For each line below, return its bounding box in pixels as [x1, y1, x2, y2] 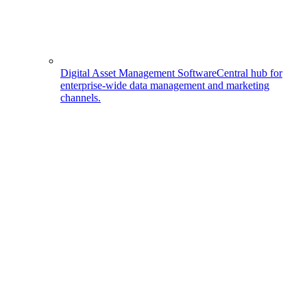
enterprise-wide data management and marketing [60, 79, 269, 91]
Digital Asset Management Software [60, 66, 217, 79]
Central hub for [217, 66, 282, 79]
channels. [60, 91, 101, 103]
